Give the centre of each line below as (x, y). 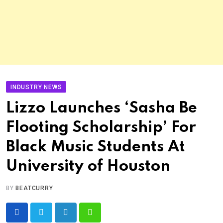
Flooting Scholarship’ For (101, 128)
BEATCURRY (34, 188)
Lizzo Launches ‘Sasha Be (102, 108)
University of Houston (88, 167)
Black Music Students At (96, 147)
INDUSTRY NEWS (36, 87)
